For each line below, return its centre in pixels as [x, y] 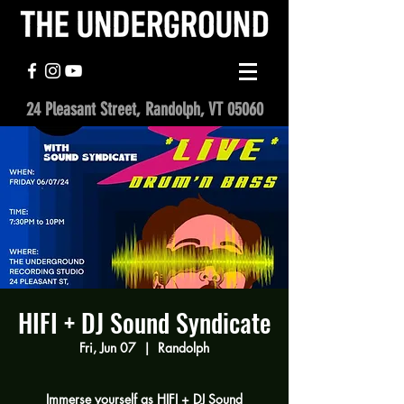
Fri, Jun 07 [108, 348]
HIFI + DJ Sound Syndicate [144, 322]
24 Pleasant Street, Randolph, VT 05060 [144, 109]
